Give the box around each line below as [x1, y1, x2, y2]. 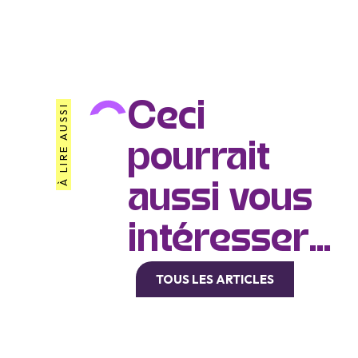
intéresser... [128, 221, 331, 262]
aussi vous [128, 180, 312, 221]
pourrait [128, 139, 270, 181]
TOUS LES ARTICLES [156, 272, 274, 288]
